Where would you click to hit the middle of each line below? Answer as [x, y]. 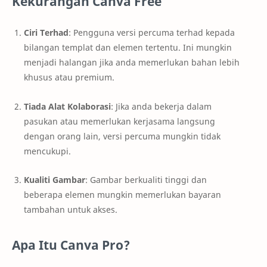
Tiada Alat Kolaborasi [67, 106]
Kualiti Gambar [55, 180]
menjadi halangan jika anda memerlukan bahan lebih [132, 62]
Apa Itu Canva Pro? [71, 245]
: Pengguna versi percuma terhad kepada [152, 32]
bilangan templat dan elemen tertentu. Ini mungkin [128, 47]
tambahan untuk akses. [71, 210]
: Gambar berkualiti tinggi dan [146, 180]
